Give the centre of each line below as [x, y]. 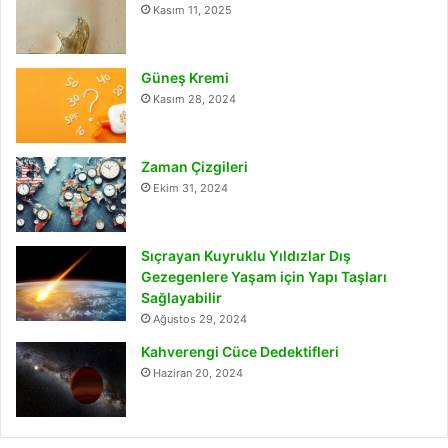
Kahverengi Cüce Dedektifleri [240, 351]
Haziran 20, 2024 [198, 372]
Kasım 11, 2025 [192, 9]
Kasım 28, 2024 [194, 98]
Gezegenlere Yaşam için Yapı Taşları [264, 276]
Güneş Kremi [185, 77]
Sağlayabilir [181, 297]
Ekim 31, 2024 [190, 187]
